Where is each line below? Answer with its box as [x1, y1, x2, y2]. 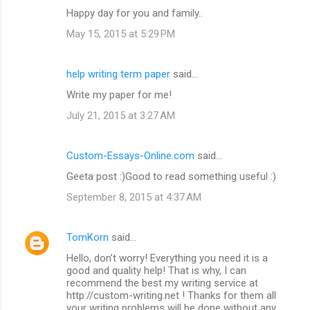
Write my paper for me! [66, 88, 172, 101]
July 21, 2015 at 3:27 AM [66, 109, 175, 122]
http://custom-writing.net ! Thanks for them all [66, 289, 276, 302]
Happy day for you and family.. [66, 6, 203, 19]
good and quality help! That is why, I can [66, 264, 246, 277]
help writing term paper [66, 67, 170, 80]
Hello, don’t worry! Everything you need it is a [66, 251, 268, 264]
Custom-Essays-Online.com [66, 149, 194, 162]
